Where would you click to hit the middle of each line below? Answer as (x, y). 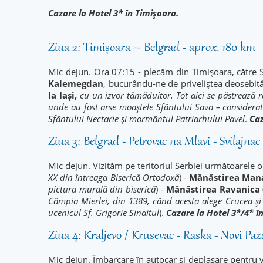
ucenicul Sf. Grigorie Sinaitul (104, 213)
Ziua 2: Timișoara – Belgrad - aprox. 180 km (152, 48)
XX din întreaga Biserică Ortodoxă (114, 177)
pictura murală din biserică (102, 189)
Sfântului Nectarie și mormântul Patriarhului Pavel (146, 119)
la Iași (61, 95)
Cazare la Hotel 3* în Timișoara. (113, 13)
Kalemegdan (76, 83)
